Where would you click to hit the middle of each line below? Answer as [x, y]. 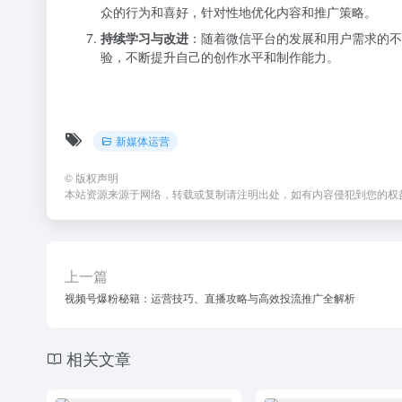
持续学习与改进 [144, 38]
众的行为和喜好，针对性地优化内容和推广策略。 [239, 12]
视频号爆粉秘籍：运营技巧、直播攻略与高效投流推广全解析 [210, 297]
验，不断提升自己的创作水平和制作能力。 [220, 57]
